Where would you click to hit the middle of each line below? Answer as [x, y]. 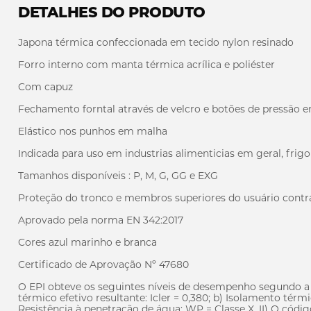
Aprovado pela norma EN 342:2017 [101, 220]
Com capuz [45, 87]
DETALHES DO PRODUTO [112, 12]
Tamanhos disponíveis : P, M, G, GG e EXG [118, 176]
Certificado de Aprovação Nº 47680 [103, 264]
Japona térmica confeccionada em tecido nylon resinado [156, 42]
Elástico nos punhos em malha [93, 131]
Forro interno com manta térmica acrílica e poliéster [146, 65]
